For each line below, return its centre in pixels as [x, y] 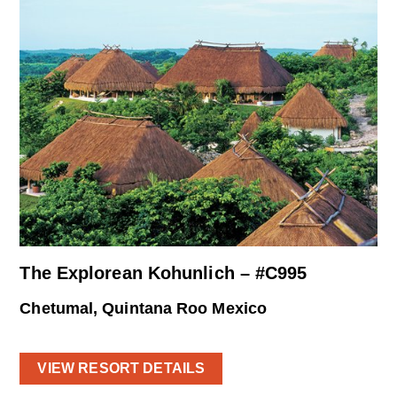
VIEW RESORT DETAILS [121, 368]
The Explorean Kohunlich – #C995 [163, 273]
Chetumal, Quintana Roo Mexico [144, 309]
